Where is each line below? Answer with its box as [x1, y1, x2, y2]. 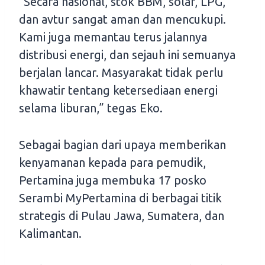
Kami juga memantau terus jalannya [19, 30, 207, 44]
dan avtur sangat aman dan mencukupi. [19, 12, 226, 27]
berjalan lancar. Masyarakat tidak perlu [19, 66, 224, 80]
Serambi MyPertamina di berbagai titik [19, 191, 222, 205]
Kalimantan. [19, 227, 82, 241]
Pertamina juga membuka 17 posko [19, 173, 206, 188]
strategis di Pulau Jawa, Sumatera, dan [19, 209, 224, 223]
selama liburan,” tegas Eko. [19, 101, 163, 115]
